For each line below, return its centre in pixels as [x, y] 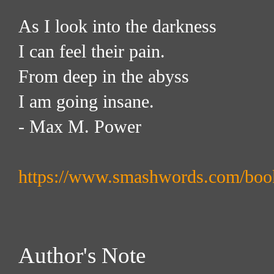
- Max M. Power [80, 127]
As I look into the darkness [117, 26]
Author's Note [82, 255]
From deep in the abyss [104, 76]
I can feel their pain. [92, 51]
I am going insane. [86, 102]
